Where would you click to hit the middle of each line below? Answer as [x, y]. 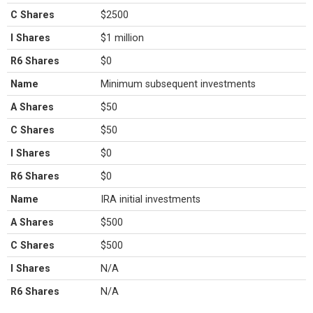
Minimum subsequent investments [179, 84]
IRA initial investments [151, 199]
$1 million [123, 38]
